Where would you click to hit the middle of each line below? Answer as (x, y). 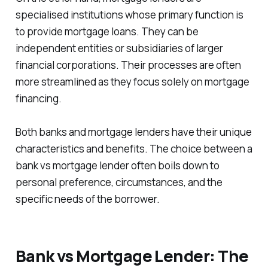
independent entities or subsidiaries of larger (119, 48)
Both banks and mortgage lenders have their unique (133, 132)
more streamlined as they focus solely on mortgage (132, 81)
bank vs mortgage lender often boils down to (117, 165)
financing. (38, 98)
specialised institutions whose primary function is (129, 14)
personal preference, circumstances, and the (119, 182)
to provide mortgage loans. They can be (107, 31)
